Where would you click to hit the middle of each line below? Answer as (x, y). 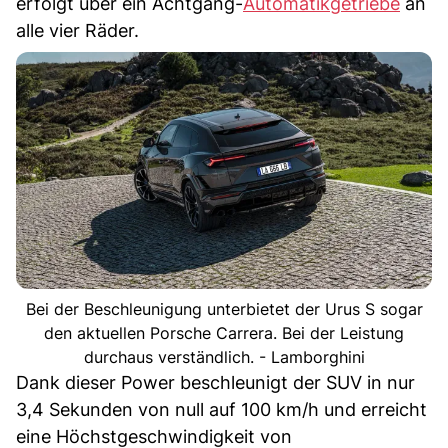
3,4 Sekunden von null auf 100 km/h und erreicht (221, 410)
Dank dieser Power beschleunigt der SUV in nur (215, 383)
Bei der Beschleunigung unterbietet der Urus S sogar (224, 309)
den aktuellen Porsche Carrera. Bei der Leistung (224, 333)
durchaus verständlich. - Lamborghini (224, 357)
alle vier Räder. (77, 30)
